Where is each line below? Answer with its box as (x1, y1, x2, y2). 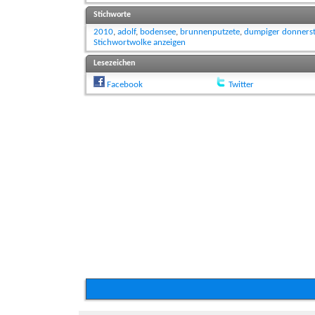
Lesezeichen (94, 59, 135, 68)
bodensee (140, 27, 176, 37)
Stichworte (94, 11, 131, 20)
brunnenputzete (180, 27, 240, 37)
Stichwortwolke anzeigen (94, 38, 186, 48)
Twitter (228, 80, 254, 90)
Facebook (107, 80, 143, 90)
